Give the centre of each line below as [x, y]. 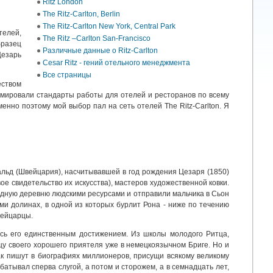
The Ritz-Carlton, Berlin [81, 14]
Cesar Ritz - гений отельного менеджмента [116, 63]
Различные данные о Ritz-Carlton [100, 51]
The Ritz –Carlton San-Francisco [97, 38]
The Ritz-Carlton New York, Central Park [109, 26]
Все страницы [67, 75]
